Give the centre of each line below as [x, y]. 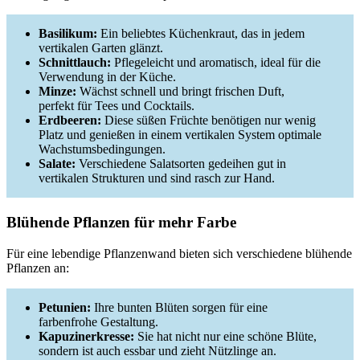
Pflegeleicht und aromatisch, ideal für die [216, 62]
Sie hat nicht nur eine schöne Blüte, [225, 336]
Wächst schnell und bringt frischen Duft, [180, 91]
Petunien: [65, 307]
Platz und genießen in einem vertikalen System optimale [180, 135]
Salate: [57, 164]
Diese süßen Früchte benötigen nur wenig [209, 120]
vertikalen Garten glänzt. [101, 48]
